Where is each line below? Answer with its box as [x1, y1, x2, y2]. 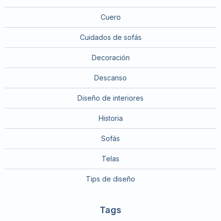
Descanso [94, 74, 127, 82]
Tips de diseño [86, 175, 135, 183]
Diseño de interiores [77, 94, 144, 102]
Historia [98, 114, 123, 122]
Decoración [91, 53, 130, 62]
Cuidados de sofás [79, 33, 142, 41]
